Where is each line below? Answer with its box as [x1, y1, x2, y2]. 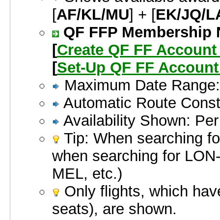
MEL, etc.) [52, 165, 122, 183]
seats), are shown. [52, 200, 177, 218]
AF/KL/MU [56, 6, 129, 24]
